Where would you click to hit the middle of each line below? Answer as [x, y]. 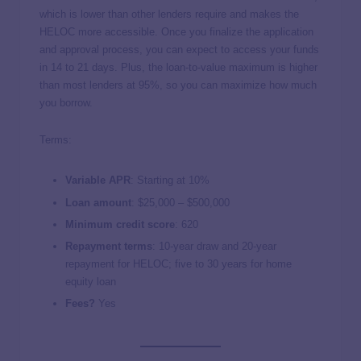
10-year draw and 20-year [218, 246]
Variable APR [98, 180]
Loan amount [98, 202]
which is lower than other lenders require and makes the [169, 15]
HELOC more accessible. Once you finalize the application [176, 32]
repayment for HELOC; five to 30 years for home [178, 263]
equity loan [91, 281]
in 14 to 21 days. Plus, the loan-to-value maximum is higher [178, 68]
